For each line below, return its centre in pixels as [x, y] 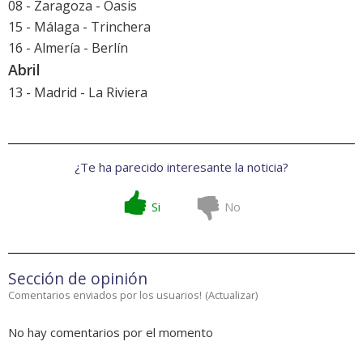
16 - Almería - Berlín [68, 48]
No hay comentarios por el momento [111, 333]
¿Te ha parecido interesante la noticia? [181, 167]
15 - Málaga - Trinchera [79, 27]
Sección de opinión [78, 279]
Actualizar [232, 295]
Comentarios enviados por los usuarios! [105, 295]
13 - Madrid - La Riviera [78, 93]
